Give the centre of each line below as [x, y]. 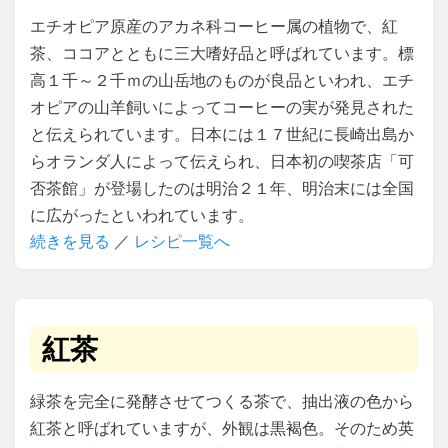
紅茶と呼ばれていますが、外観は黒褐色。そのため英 [222, 428]
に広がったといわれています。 [142, 215]
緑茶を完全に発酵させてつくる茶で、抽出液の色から [222, 401]
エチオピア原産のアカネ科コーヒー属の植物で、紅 [214, 26]
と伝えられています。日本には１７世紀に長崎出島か [222, 134]
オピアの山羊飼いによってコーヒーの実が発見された [222, 107]
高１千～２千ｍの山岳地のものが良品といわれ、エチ [222, 80]
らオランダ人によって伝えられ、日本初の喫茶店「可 [222, 161]
